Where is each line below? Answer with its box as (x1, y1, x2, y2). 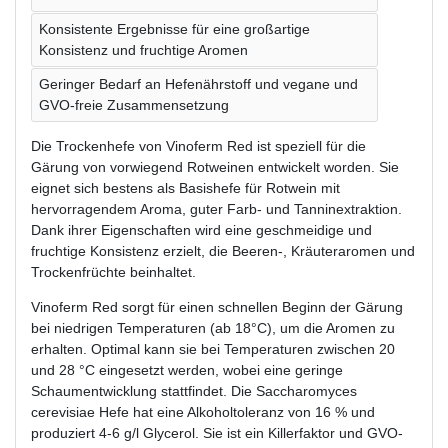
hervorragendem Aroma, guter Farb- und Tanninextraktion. (31, 200, 402, 217)
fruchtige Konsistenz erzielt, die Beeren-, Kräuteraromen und (31, 242, 415, 259)
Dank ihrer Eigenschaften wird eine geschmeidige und (31, 221, 372, 238)
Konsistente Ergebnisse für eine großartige (39, 20, 310, 37)
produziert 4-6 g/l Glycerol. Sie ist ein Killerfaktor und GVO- (31, 424, 403, 441)
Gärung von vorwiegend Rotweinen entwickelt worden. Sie (31, 158, 399, 175)
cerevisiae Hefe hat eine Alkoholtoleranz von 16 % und (31, 403, 375, 420)
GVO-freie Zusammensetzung (39, 96, 229, 113)
